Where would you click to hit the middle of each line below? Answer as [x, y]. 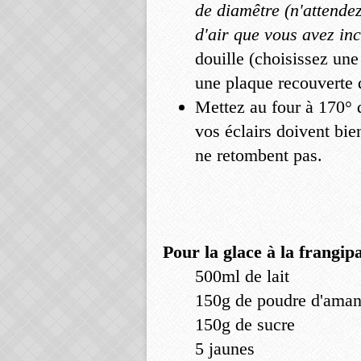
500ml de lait [242, 276]
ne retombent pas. [259, 155]
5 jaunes [225, 349]
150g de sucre [245, 324]
